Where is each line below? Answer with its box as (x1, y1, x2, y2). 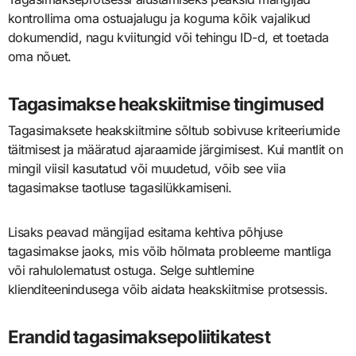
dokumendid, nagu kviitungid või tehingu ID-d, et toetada (7, 29, 329, 45)
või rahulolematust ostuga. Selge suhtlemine (7, 261, 254, 278)
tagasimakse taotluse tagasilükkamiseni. (7, 179, 232, 195)
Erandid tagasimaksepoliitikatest (7, 325, 270, 347)
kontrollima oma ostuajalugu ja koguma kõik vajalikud (7, 10, 311, 26)
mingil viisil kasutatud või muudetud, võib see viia (7, 160, 286, 176)
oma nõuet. (7, 48, 72, 64)
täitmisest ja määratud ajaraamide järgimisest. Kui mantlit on (7, 141, 343, 157)
